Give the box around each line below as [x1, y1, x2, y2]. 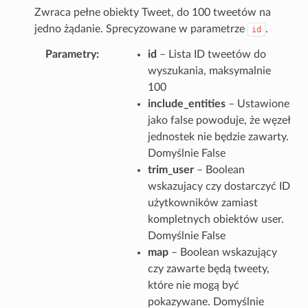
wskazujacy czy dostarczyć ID [147, 180, 290, 192]
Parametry [45, 48, 96, 60]
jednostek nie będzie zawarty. [147, 131, 289, 142]
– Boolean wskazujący [168, 246, 277, 258]
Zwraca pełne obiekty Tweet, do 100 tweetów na [34, 6, 271, 18]
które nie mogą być [147, 279, 239, 291]
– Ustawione [225, 98, 289, 109]
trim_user [147, 164, 194, 175]
